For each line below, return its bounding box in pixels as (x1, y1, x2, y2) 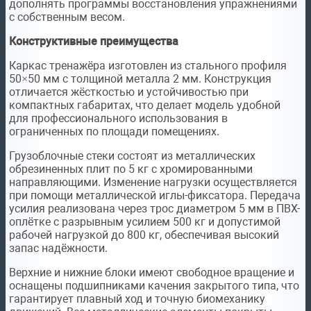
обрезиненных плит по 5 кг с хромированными (9, 162, 253, 176)
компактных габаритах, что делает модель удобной (9, 99, 280, 112)
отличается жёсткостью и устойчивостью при (9, 85, 249, 99)
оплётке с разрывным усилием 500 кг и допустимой (9, 215, 280, 229)
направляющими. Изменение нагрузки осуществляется (9, 176, 297, 190)
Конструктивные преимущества (9, 35, 178, 49)
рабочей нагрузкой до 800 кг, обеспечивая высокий (9, 228, 279, 242)
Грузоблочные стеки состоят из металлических (9, 149, 255, 163)
